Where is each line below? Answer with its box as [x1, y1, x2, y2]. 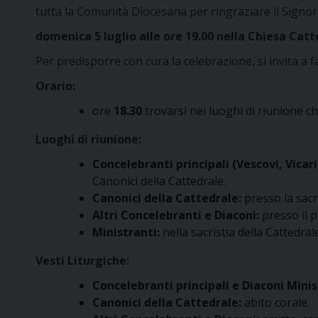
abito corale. [244, 295, 309, 310]
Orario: [35, 78, 75, 94]
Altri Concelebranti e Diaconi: [92, 207, 259, 223]
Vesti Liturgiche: [35, 253, 129, 268]
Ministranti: [92, 224, 160, 240]
